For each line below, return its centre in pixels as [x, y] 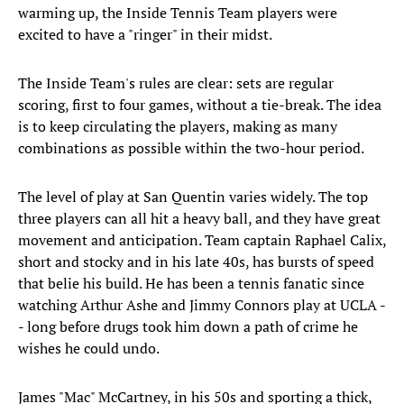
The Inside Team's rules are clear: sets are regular [176, 83]
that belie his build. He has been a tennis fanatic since [191, 284]
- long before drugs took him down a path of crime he [188, 327]
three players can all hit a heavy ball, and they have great [199, 219]
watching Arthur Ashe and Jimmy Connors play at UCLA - [202, 305]
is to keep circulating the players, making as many [178, 127]
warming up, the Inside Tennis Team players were [178, 13]
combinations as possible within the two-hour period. [191, 148]
